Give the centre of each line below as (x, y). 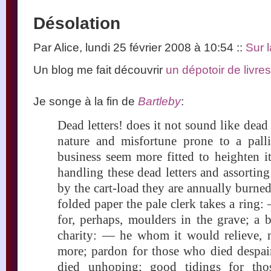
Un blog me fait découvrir (100, 70)
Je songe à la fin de (86, 101)
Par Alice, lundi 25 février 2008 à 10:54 (135, 47)
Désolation (77, 24)
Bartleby (159, 101)
